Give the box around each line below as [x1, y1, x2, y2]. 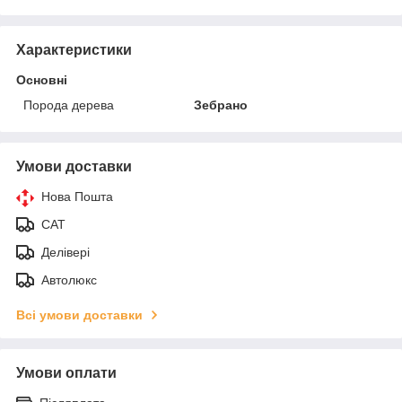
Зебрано [194, 97, 249, 112]
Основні [16, 72, 67, 87]
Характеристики [16, 41, 132, 57]
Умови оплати [16, 364, 117, 380]
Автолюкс [41, 272, 97, 287]
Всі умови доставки [16, 307, 143, 322]
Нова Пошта [41, 188, 113, 204]
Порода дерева [23, 97, 114, 112]
